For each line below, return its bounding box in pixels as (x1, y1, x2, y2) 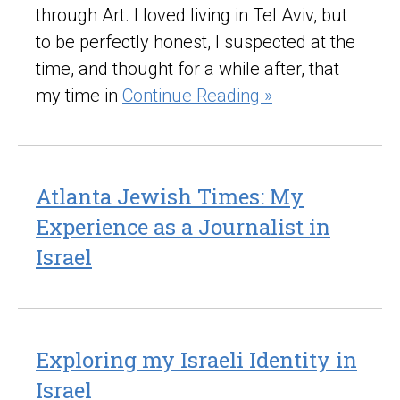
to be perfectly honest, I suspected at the (36, 31, 355, 54)
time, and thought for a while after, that (36, 58, 339, 80)
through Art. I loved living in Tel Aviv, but (36, 4, 347, 27)
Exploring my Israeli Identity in (36, 346, 357, 375)
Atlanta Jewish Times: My (36, 182, 304, 212)
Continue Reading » (122, 85, 272, 107)
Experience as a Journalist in (36, 212, 330, 242)
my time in (36, 85, 122, 107)
